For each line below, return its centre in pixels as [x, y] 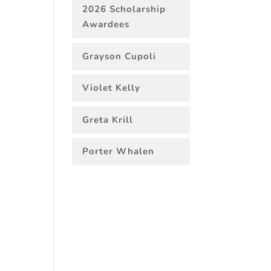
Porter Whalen [119, 151]
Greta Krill [108, 119]
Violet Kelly [112, 88]
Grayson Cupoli [119, 56]
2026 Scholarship [124, 9]
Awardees [106, 24]
